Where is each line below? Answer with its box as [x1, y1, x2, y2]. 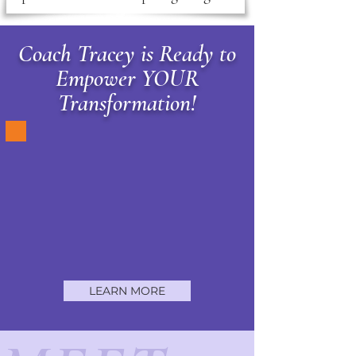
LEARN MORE [89, 284, 165, 298]
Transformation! [58, 88, 196, 118]
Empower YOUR [55, 64, 199, 93]
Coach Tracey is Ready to [18, 39, 236, 68]
